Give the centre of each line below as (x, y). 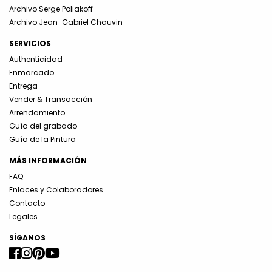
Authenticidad (36, 59)
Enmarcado (32, 72)
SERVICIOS (30, 43)
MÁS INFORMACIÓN (48, 160)
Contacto (27, 203)
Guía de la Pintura (42, 139)
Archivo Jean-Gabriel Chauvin (66, 22)
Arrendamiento (37, 112)
